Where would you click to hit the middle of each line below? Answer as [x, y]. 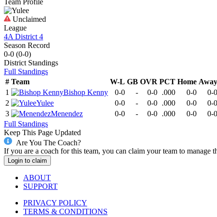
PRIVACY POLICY [55, 203]
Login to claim [27, 161]
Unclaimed [28, 19]
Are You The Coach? [48, 142]
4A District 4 [23, 36]
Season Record [27, 45]
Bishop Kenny [86, 92]
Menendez [67, 113]
